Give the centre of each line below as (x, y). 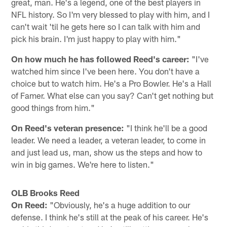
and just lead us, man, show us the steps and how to (107, 152)
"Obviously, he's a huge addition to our (119, 205)
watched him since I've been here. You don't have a (106, 71)
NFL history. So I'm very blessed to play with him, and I (111, 14)
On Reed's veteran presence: (68, 128)
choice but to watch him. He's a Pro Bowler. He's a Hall (111, 83)
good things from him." (53, 108)
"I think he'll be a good (166, 128)
